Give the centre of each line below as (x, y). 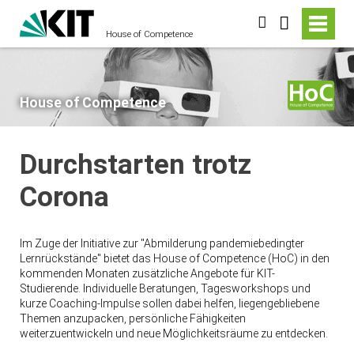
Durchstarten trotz (135, 164)
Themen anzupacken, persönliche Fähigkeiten (132, 319)
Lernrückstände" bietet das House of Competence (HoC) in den (174, 259)
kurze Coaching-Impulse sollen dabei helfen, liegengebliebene (169, 304)
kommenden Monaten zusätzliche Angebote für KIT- (147, 274)
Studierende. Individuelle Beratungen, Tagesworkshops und (165, 289)
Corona (64, 197)
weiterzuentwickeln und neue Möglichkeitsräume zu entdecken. (173, 334)
